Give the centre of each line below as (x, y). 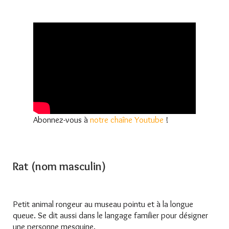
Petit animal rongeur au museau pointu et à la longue (103, 204)
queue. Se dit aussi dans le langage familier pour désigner (110, 215)
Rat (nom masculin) (59, 166)
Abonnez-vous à (62, 119)
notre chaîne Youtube (127, 119)
